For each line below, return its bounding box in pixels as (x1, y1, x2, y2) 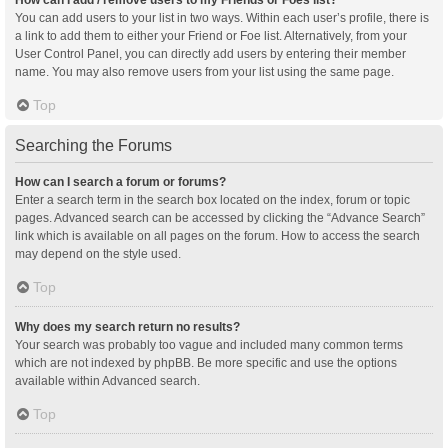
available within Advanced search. (15, 373, 200, 388)
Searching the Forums (15, 136, 172, 154)
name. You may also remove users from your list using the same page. (15, 64, 394, 79)
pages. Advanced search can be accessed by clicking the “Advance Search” (15, 210, 425, 225)
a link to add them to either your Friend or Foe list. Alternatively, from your (15, 28, 407, 43)
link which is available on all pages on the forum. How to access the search (15, 228, 420, 243)
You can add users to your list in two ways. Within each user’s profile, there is (15, 10, 429, 25)
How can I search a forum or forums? (15, 174, 226, 189)
